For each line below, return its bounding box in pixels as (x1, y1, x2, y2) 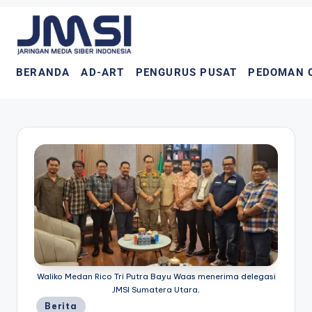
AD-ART (81, 65, 125, 79)
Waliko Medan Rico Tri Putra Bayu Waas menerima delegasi (36, 272, 276, 282)
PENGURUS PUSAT (135, 65, 237, 79)
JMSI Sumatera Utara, (112, 285, 200, 295)
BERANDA (16, 65, 70, 79)
